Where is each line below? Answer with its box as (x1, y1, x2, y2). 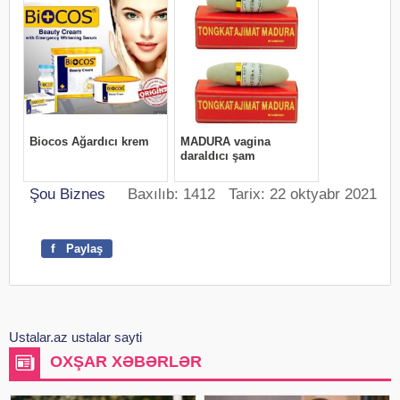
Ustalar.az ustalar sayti (9, 329, 142, 345)
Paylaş (62, 242, 103, 255)
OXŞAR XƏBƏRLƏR (50, 353, 202, 371)
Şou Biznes (29, 186, 105, 203)
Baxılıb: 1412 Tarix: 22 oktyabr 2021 (105, 186, 377, 203)
